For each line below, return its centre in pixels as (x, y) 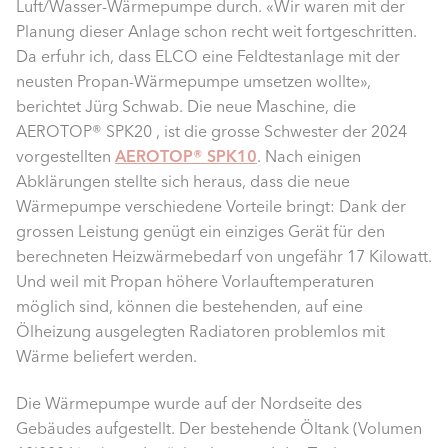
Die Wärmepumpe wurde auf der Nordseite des (189, 403)
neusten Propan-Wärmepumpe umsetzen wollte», (193, 81)
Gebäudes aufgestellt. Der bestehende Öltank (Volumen (219, 428)
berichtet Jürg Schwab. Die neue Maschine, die (186, 106)
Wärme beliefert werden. (106, 356)
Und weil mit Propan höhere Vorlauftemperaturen (195, 281)
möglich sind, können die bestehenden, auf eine (189, 306)
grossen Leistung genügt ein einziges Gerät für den (200, 231)
